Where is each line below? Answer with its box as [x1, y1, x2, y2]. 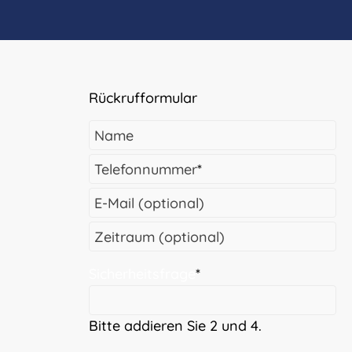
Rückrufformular [89, 88, 198, 107]
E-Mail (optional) [94, 193, 205, 212]
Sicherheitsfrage [89, 264, 196, 283]
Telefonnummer [94, 159, 198, 178]
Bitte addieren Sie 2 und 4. [89, 316, 262, 335]
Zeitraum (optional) [94, 227, 225, 246]
